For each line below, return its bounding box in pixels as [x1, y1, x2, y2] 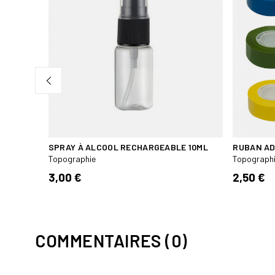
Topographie [48, 153, 96, 164]
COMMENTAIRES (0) [35, 230, 187, 251]
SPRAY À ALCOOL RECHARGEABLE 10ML [48, 141, 208, 152]
